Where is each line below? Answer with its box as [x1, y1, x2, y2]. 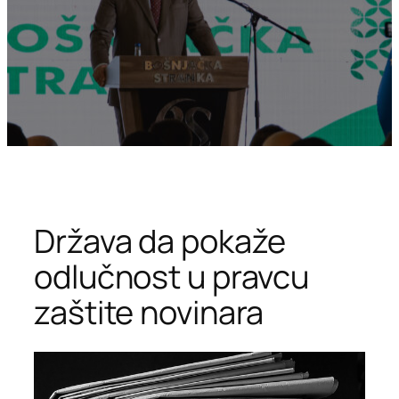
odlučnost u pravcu [34, 254, 310, 298]
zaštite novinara [34, 289, 265, 334]
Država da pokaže [34, 218, 287, 263]
